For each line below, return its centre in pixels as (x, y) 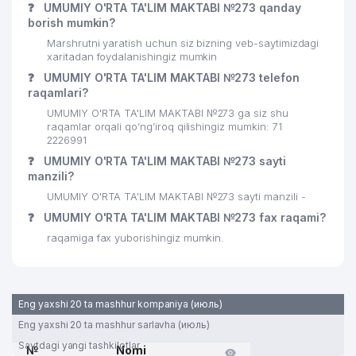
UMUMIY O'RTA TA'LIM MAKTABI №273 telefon (170, 77)
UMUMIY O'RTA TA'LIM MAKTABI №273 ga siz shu (168, 113)
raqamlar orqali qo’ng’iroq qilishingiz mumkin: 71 (164, 127)
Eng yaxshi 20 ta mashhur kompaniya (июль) (120, 304)
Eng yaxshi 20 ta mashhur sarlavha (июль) (114, 325)
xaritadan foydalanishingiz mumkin (132, 57)
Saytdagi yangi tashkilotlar (79, 345)
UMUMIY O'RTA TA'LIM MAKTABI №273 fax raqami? (183, 217)
